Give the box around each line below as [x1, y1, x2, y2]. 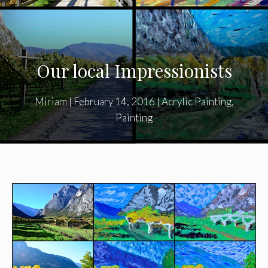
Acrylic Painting [161, 95, 232, 108]
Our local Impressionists [36, 59, 232, 83]
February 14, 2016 [73, 95, 155, 108]
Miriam [34, 95, 67, 108]
